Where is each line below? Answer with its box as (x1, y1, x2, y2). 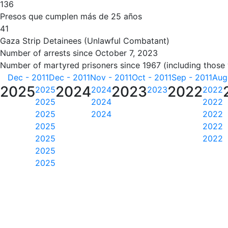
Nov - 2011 (90, 72, 132, 82)
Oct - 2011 (132, 72, 172, 82)
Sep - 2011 (172, 72, 212, 82)
